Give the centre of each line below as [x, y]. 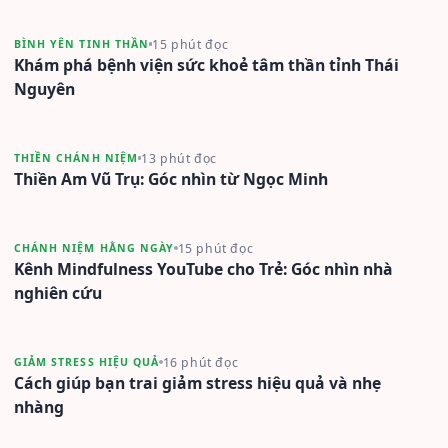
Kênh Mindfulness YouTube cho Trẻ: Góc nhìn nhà [203, 268]
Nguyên [44, 88]
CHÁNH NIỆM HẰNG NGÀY [94, 248]
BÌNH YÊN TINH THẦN [81, 44]
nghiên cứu [58, 292]
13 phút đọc [179, 158]
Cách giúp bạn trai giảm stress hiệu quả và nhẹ [197, 382]
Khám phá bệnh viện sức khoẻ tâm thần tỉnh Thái [206, 64]
